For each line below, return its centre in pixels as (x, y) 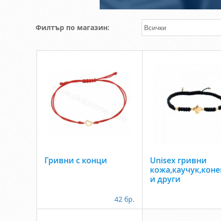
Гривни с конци (76, 160)
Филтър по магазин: (73, 27)
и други (165, 179)
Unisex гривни (178, 160)
